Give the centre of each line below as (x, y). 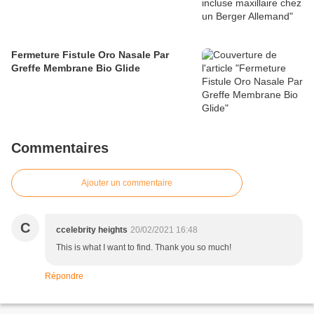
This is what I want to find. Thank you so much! (144, 248)
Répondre (64, 277)
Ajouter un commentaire (127, 183)
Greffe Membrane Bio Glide (76, 68)
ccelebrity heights (92, 230)
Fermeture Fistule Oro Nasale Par (90, 55)
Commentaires (60, 148)
